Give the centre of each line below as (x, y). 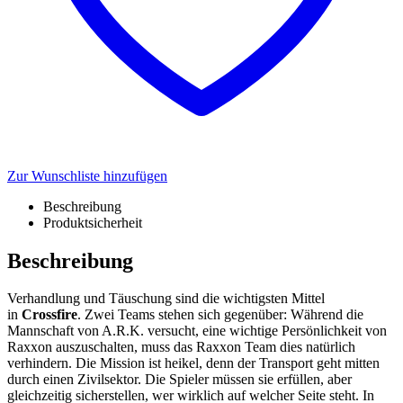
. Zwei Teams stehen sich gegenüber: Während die (220, 315)
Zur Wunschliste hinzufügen (87, 175)
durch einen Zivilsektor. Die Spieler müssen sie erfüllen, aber (179, 380)
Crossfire (49, 315)
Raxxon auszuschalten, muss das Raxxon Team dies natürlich (181, 347)
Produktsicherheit (93, 222)
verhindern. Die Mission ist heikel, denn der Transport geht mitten (193, 363)
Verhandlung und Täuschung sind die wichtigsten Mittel (166, 299)
